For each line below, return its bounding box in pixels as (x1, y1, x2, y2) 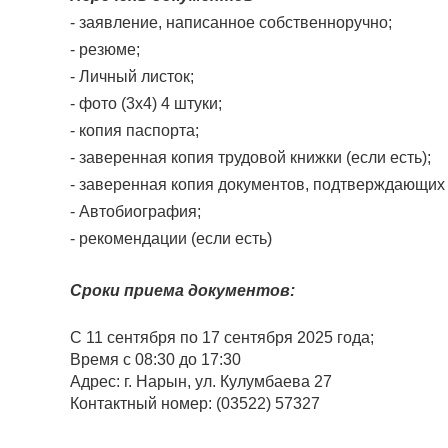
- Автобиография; (70, 203, 201, 220)
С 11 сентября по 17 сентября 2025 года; (70, 329, 374, 346)
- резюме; (70, 41, 140, 58)
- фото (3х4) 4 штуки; (70, 95, 222, 112)
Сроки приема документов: (70, 282, 295, 299)
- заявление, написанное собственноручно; (70, 14, 392, 31)
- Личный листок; (70, 68, 194, 85)
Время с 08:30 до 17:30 (70, 351, 241, 368)
